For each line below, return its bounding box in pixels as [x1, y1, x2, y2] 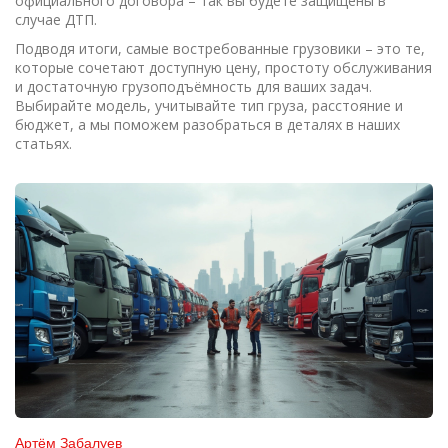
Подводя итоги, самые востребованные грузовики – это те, [15, 39, 425, 58]
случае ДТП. [15, 10, 97, 29]
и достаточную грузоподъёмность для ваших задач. [15, 77, 372, 96]
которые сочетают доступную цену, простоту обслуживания [15, 58, 432, 77]
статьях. [15, 134, 72, 153]
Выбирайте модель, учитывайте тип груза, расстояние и [15, 96, 403, 115]
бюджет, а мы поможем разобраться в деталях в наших [15, 115, 400, 134]
